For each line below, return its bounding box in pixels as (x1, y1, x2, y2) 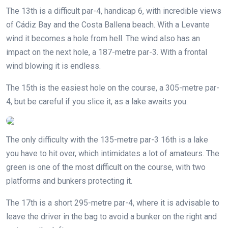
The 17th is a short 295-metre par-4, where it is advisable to (6, 197, 219, 208)
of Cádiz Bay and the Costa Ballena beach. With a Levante (6, 19, 210, 30)
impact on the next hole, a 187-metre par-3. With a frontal (6, 47, 207, 57)
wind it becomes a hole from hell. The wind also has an (6, 33, 200, 43)
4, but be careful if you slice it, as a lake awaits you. (6, 96, 188, 106)
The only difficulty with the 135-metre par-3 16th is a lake (6, 134, 208, 145)
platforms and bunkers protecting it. (6, 176, 132, 186)
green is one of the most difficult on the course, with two (6, 162, 206, 172)
